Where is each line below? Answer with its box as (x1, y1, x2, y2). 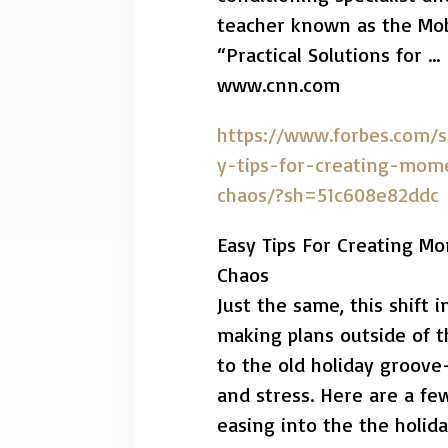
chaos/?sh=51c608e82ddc (217, 181, 440, 207)
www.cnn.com (217, 71, 341, 97)
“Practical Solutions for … (217, 41, 441, 67)
